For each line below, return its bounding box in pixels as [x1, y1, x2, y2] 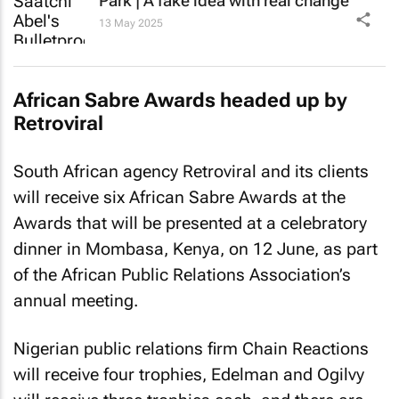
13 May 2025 [99, 16, 163, 29]
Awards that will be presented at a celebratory [13, 212, 367, 233]
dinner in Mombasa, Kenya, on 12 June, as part [13, 238, 378, 259]
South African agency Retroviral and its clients [13, 160, 369, 182]
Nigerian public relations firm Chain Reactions [13, 338, 369, 359]
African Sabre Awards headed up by [13, 89, 347, 111]
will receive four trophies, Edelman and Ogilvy [13, 364, 364, 385]
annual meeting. [13, 289, 138, 311]
